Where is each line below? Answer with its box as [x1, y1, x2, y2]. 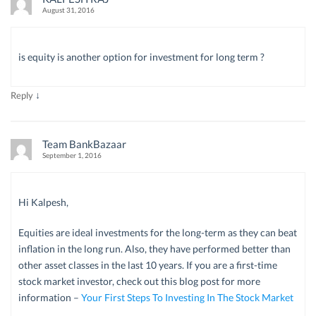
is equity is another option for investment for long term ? [18, 50, 265, 63]
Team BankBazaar [42, 137, 126, 150]
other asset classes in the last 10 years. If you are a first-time [18, 258, 277, 271]
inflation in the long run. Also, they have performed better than [18, 242, 291, 255]
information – [18, 291, 81, 303]
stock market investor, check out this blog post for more [18, 274, 260, 287]
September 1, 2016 [42, 150, 102, 159]
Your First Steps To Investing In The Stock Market [81, 291, 293, 303]
